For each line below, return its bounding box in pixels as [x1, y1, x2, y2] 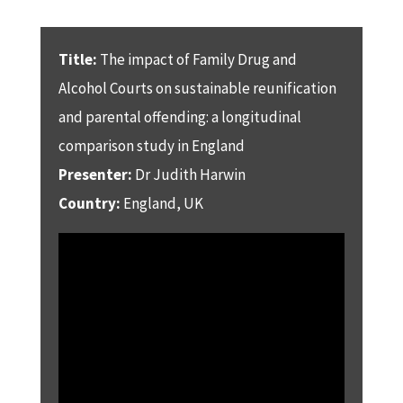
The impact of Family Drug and [96, 49, 297, 69]
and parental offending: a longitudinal [58, 106, 301, 127]
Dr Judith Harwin [134, 164, 246, 184]
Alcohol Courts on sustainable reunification [58, 77, 336, 98]
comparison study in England [58, 135, 245, 156]
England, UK [122, 193, 203, 213]
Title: [58, 49, 97, 69]
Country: [58, 193, 123, 213]
